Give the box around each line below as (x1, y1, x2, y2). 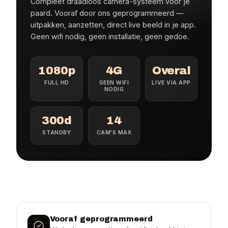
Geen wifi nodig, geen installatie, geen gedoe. (31, 32, 189, 41)
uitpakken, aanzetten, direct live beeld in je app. (31, 20, 196, 29)
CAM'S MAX (96, 129, 132, 136)
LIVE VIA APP (152, 79, 191, 86)
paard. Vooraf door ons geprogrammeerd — (31, 9, 184, 17)
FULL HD (44, 79, 69, 86)
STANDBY (42, 129, 71, 136)
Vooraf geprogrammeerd (49, 214, 153, 223)
